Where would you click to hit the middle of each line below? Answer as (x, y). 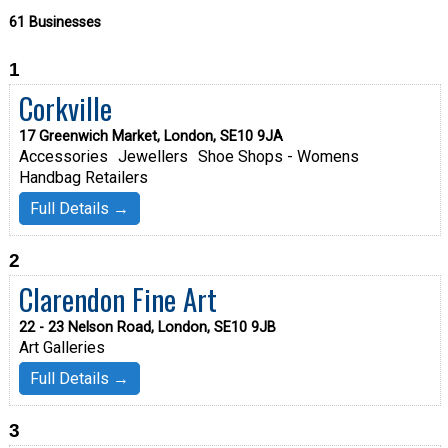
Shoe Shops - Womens (278, 156)
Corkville (65, 107)
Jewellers (152, 156)
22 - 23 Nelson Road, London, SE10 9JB (147, 327)
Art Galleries (61, 347)
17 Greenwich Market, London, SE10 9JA (150, 136)
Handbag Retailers (83, 177)
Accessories (63, 156)
